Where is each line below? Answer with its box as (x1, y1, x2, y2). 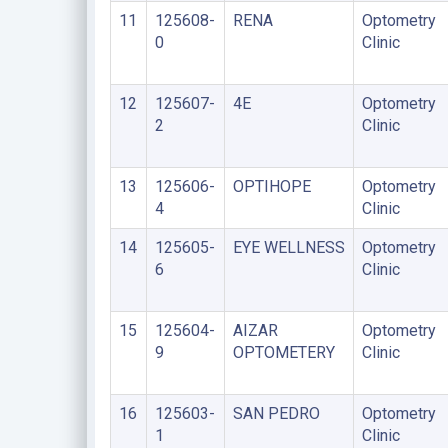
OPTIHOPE (232, 177, 311, 196)
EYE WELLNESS (232, 238, 345, 257)
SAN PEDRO (232, 404, 320, 423)
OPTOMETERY (232, 343, 335, 362)
